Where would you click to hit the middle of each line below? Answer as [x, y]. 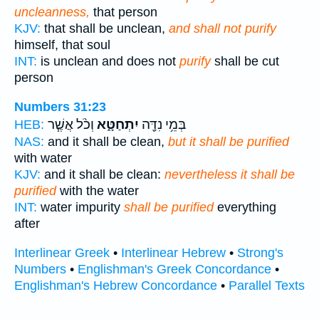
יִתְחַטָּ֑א [116, 124]
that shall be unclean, [105, 29]
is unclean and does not [108, 62]
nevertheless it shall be [230, 174]
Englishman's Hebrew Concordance [116, 285]
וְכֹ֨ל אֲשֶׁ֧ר [71, 124]
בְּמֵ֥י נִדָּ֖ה [162, 124]
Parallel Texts [267, 285]
